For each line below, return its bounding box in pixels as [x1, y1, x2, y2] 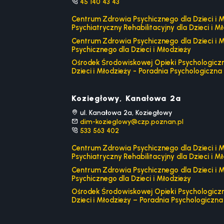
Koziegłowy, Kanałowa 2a [71, 93, 181, 103]
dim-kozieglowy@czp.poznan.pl [80, 117, 184, 125]
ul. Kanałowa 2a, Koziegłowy [78, 108, 172, 116]
